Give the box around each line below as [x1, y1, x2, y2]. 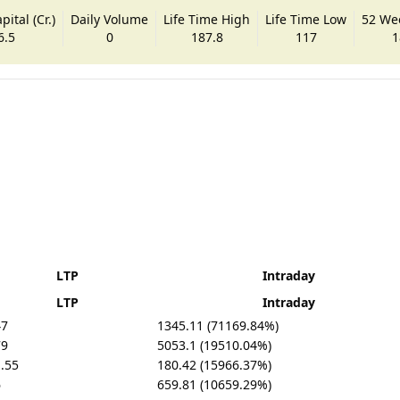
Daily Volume [71, 10, 149, 28]
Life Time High [163, 10, 251, 28]
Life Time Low [265, 10, 347, 28]
